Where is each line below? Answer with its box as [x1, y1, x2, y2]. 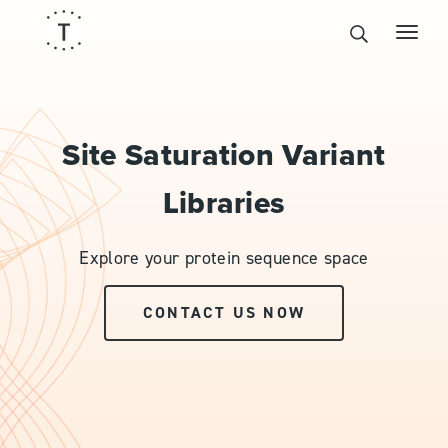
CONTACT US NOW [142, 303, 306, 323]
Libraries [162, 181, 286, 224]
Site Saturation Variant [62, 133, 386, 176]
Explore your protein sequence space [79, 247, 369, 270]
